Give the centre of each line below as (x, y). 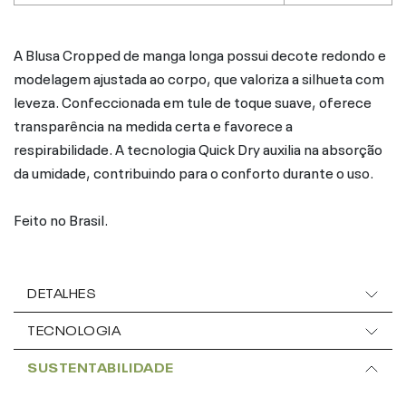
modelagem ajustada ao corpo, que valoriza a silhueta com (199, 77)
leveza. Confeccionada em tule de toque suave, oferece (193, 100)
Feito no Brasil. (61, 218)
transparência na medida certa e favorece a (153, 124)
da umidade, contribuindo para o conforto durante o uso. (193, 171)
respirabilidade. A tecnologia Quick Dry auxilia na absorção (198, 147)
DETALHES (62, 291)
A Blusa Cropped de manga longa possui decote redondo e (200, 53)
